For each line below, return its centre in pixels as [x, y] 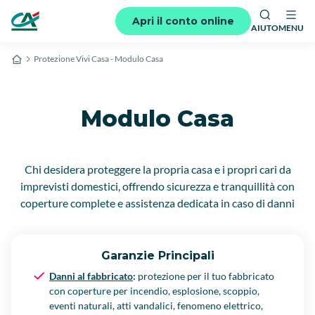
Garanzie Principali [157, 256]
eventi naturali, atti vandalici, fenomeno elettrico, [156, 306]
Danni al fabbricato [91, 276]
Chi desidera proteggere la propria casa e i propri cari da [157, 169]
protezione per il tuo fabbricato [205, 276]
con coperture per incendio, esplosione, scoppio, [154, 291]
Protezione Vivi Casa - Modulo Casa [98, 59]
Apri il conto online [183, 21]
